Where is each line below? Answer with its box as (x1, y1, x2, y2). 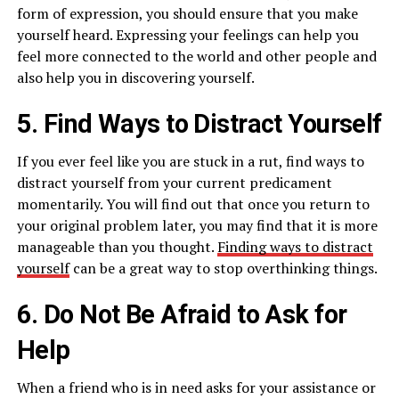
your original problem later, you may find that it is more (16, 216, 378, 236)
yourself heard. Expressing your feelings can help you (16, 25, 359, 45)
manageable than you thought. (16, 237, 217, 257)
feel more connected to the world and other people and (16, 46, 377, 67)
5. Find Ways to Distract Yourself (16, 109, 382, 140)
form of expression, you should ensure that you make (16, 4, 358, 24)
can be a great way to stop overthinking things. (69, 258, 378, 279)
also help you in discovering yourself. (16, 68, 255, 88)
